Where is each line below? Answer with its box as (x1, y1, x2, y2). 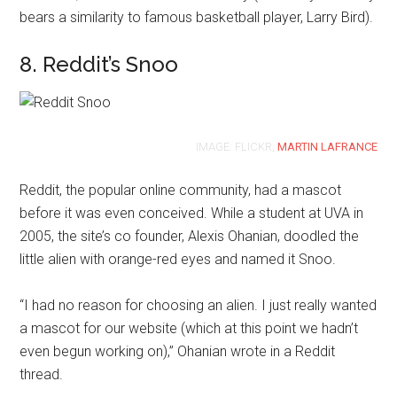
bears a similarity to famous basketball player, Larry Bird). (19, 9, 374, 26)
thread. (19, 366, 64, 383)
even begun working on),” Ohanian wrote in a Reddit (19, 343, 336, 360)
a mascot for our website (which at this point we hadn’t (19, 320, 359, 337)
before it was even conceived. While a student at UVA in (19, 205, 364, 222)
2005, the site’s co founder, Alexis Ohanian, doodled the (19, 228, 360, 245)
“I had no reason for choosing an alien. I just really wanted (19, 297, 378, 314)
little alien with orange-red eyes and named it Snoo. (19, 251, 337, 268)
